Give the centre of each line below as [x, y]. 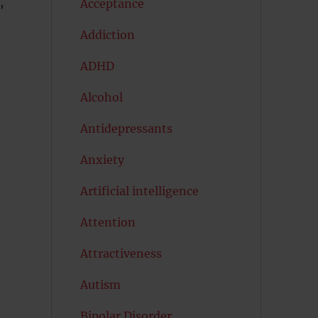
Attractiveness [121, 253]
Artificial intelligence [139, 191]
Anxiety [102, 160]
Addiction [107, 35]
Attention [108, 222]
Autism [100, 285]
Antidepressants [126, 128]
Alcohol [101, 97]
